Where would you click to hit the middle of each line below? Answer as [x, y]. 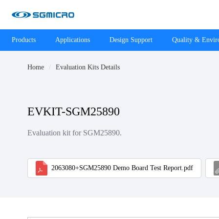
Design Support [131, 40]
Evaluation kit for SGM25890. [75, 133]
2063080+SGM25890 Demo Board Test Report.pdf [122, 168]
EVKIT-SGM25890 [74, 112]
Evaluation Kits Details [88, 67]
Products [24, 40]
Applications [73, 40]
